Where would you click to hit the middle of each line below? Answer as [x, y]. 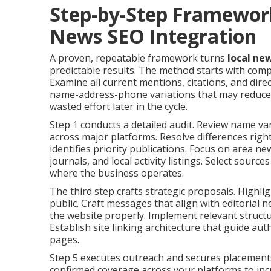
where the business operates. [117, 173]
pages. [64, 240]
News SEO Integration [153, 36]
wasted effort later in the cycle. [119, 106]
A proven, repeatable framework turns [139, 58]
